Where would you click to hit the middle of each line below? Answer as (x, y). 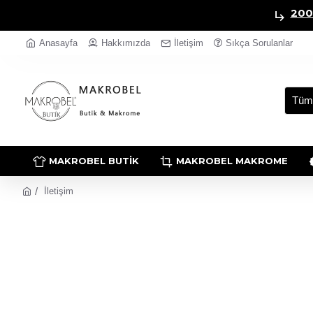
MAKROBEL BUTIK (94, 161)
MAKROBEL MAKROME (232, 161)
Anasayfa (58, 43)
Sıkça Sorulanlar (259, 43)
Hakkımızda (126, 43)
